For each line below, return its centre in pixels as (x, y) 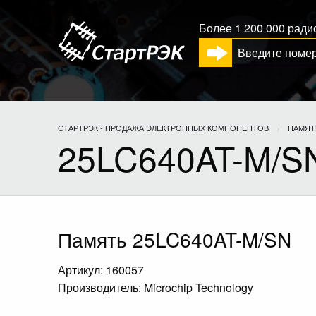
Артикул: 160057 (101, 270)
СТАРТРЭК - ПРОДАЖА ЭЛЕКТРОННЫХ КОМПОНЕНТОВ (163, 128)
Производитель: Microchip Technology (156, 287)
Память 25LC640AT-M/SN (175, 239)
